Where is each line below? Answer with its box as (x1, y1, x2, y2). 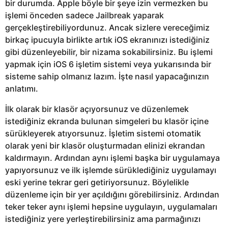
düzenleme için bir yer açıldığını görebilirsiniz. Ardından (5, 189, 219, 199)
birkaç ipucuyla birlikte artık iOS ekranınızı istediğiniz (5, 34, 210, 45)
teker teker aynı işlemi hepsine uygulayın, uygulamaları (5, 201, 217, 212)
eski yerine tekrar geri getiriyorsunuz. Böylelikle (5, 177, 189, 187)
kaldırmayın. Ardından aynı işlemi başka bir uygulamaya (5, 152, 220, 163)
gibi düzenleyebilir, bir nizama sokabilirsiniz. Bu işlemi (5, 46, 213, 57)
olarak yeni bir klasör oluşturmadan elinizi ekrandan (5, 140, 205, 151)
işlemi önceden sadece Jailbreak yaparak (5, 10, 164, 20)
